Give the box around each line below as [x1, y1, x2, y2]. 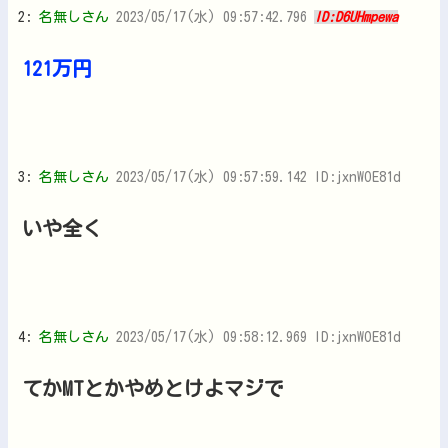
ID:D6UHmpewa [314, 9, 398, 24]
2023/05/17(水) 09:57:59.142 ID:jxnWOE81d [116, 169, 401, 184]
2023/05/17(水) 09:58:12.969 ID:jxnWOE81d [116, 329, 401, 344]
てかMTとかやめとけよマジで [22, 377, 284, 398]
